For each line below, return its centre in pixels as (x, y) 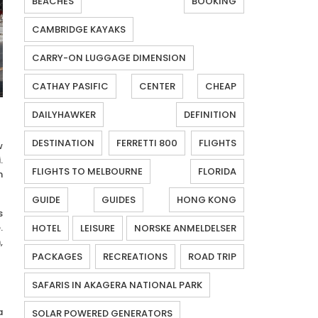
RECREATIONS (135, 257)
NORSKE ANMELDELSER (185, 229)
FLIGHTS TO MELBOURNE (87, 172)
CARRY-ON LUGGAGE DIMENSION (109, 58)
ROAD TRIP (212, 257)
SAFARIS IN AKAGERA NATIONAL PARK (117, 285)
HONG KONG (207, 200)
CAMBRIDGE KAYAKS (79, 30)
